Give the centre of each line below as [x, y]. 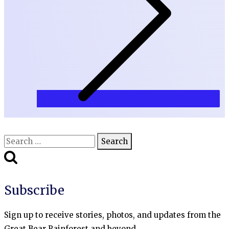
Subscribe [34, 191]
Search [17, 140]
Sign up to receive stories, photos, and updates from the [112, 215]
